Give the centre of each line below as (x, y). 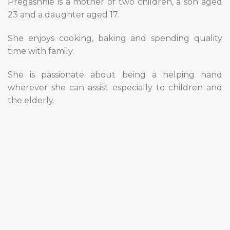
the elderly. (31, 100)
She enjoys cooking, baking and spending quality (115, 38)
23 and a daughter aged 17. (63, 15)
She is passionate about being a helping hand (115, 74)
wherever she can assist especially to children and (115, 87)
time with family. (41, 51)
